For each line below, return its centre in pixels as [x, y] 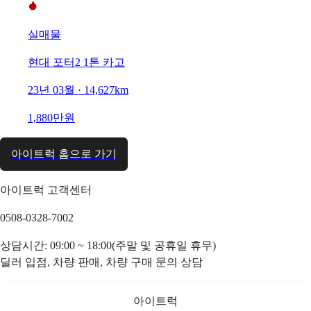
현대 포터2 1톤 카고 [76, 62]
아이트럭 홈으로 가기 [64, 153]
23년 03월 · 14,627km [78, 90]
